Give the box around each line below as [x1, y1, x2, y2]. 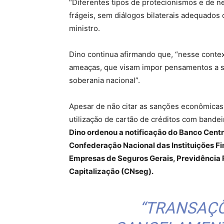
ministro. [69, 23, 100, 33]
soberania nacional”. [69, 75, 140, 85]
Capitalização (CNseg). [69, 166, 153, 176]
